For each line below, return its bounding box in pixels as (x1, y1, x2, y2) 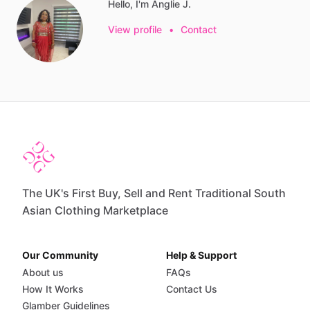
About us (22, 266, 64, 278)
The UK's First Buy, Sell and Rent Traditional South (22, 186, 286, 200)
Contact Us (166, 283, 217, 295)
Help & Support (166, 249, 237, 261)
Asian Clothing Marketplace (22, 203, 168, 217)
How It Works (22, 283, 84, 295)
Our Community (22, 249, 98, 261)
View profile (108, 24, 162, 35)
